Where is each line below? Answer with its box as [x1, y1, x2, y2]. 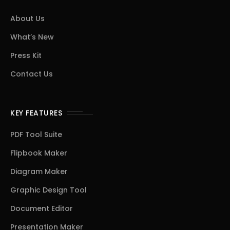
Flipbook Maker [10, 148, 67, 158]
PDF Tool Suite [10, 129, 62, 140]
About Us [10, 13, 45, 24]
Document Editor [10, 203, 73, 214]
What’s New [10, 32, 54, 42]
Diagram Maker [10, 166, 68, 177]
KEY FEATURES [10, 108, 62, 118]
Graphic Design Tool [10, 185, 87, 195]
